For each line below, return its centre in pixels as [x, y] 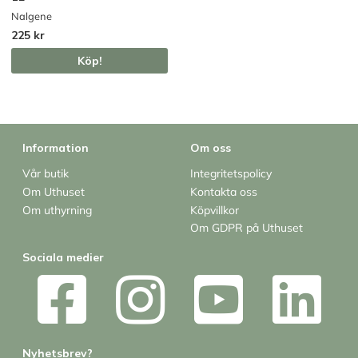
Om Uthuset [54, 191]
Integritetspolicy [231, 174]
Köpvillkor [215, 210]
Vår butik [46, 174]
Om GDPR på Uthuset [247, 228]
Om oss [211, 148]
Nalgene [32, 16]
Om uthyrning [57, 210]
